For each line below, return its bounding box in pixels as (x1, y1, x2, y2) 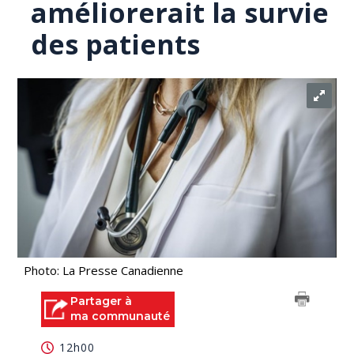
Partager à (70, 294, 133, 308)
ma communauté (70, 309, 171, 323)
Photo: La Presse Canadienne (24, 262, 184, 278)
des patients (31, 26, 201, 62)
